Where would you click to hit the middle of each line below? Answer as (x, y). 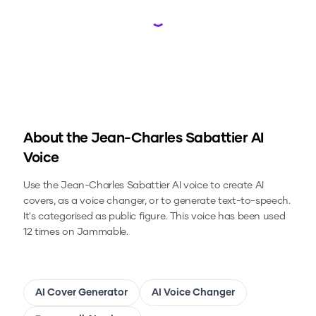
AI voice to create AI (217, 186)
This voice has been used (226, 217)
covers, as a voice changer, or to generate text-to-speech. (157, 201)
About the (57, 139)
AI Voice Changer (193, 293)
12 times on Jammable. (76, 232)
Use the (42, 186)
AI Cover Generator (81, 293)
